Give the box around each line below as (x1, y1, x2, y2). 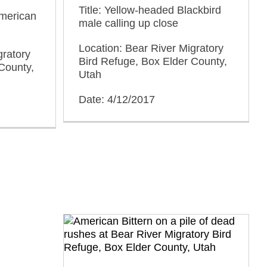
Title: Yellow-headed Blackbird (79, 4, 221, 16)
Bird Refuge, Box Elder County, (79, 55, 227, 67)
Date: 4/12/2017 (79, 94, 155, 105)
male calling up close (79, 17, 178, 29)
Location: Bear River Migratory (79, 42, 223, 54)
